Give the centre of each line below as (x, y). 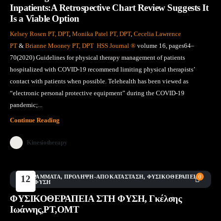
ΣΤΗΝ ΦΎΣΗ (34, 182)
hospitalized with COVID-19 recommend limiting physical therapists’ (102, 69)
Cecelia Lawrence (157, 34)
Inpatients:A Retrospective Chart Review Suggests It (109, 7)
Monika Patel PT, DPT (101, 34)
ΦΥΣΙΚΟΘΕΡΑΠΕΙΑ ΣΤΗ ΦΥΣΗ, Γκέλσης (96, 198)
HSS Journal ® (116, 45)
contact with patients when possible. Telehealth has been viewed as (99, 81)
